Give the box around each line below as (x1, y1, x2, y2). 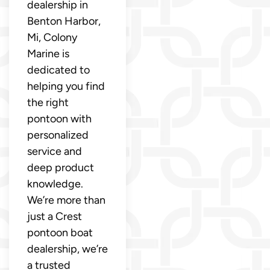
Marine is (27, 46, 69, 60)
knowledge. (27, 177, 83, 190)
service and (27, 144, 82, 158)
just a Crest (27, 209, 82, 223)
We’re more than (27, 193, 105, 207)
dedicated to (27, 63, 90, 77)
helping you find (27, 79, 105, 93)
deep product (27, 160, 94, 174)
